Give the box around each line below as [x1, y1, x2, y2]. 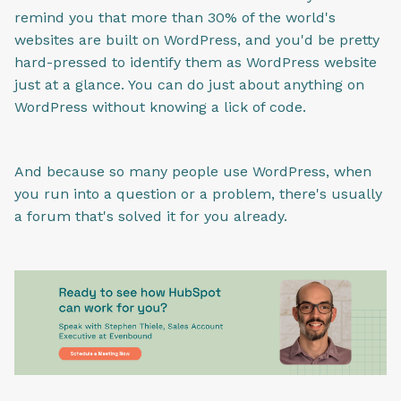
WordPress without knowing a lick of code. [14, 98, 306, 115]
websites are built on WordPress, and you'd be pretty [14, 30, 380, 48]
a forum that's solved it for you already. [14, 208, 287, 226]
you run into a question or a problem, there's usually [14, 185, 382, 203]
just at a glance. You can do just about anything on [14, 75, 364, 93]
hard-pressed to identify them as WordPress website [14, 53, 377, 71]
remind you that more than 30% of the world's [14, 8, 336, 26]
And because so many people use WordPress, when [14, 163, 371, 181]
